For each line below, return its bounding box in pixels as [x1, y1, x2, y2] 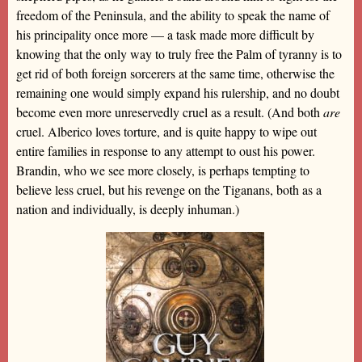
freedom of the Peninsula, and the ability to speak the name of [16, 6, 330, 23]
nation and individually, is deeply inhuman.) [16, 200, 239, 217]
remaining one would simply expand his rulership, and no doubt [16, 83, 339, 101]
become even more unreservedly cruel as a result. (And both [16, 103, 323, 120]
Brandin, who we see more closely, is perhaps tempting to [16, 161, 309, 179]
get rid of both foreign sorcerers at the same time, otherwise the [16, 64, 335, 82]
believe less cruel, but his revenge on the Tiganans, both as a [16, 180, 322, 198]
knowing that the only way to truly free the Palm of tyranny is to [16, 44, 342, 62]
